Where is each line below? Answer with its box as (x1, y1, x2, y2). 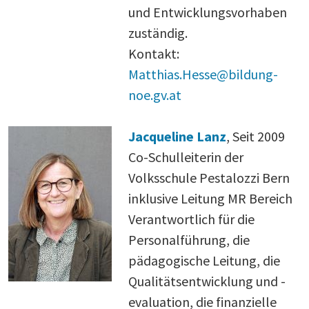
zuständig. (128, 23, 188, 41)
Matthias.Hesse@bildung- (128, 65, 278, 83)
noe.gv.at (128, 86, 181, 103)
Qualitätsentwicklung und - (128, 272, 286, 290)
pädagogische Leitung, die (128, 251, 280, 269)
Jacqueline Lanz (128, 127, 226, 145)
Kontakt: (128, 44, 179, 62)
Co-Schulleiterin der (128, 148, 243, 166)
